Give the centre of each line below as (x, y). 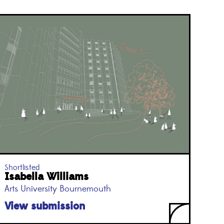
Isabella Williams (46, 177)
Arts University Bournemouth (57, 189)
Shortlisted (22, 168)
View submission (44, 206)
